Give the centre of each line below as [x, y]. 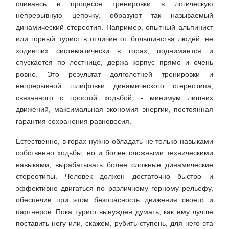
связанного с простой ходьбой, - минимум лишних [114, 98]
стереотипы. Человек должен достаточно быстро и [114, 177]
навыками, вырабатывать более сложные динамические [114, 165]
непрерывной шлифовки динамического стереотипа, [114, 86]
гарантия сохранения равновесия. [74, 121]
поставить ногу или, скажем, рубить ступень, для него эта [114, 224]
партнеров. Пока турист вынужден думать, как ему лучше [114, 212]
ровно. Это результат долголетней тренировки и [114, 74]
